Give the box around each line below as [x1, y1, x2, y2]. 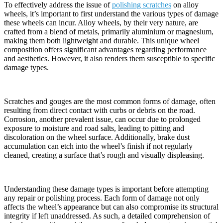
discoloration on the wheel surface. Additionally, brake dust [4, 132, 190, 141]
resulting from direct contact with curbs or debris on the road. [4, 106, 195, 114]
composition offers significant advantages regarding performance [4, 45, 207, 54]
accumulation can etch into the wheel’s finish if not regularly [4, 141, 193, 150]
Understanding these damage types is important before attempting [4, 184, 209, 193]
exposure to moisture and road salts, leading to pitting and [4, 123, 184, 132]
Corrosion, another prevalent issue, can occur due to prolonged [4, 114, 201, 123]
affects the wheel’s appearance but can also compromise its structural [4, 202, 219, 211]
